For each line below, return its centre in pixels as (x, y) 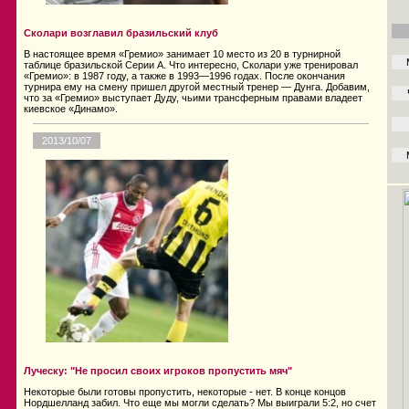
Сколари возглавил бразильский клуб (121, 33)
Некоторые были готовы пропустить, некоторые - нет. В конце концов (185, 392)
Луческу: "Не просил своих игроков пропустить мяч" (158, 371)
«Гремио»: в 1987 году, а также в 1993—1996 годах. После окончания (184, 76)
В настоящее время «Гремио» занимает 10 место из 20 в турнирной (182, 54)
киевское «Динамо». (71, 109)
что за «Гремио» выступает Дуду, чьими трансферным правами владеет (193, 98)
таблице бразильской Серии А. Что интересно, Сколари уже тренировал (191, 65)
